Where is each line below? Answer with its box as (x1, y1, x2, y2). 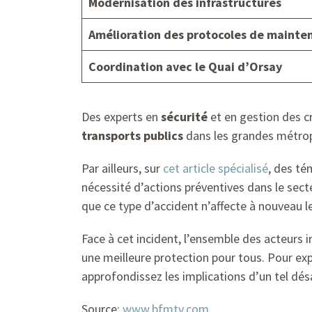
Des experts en (81, 108, 161, 125)
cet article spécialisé (163, 159, 268, 176)
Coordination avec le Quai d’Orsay (88, 58, 282, 75)
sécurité (161, 108, 208, 125)
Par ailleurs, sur (81, 159, 163, 176)
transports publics (81, 127, 183, 143)
